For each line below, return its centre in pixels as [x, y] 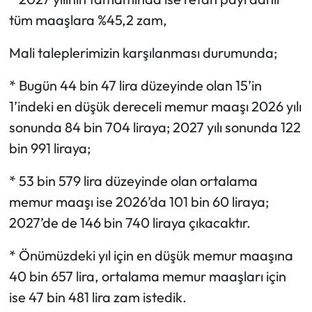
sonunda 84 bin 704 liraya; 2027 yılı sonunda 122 [155, 127]
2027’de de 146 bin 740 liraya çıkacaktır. [130, 222]
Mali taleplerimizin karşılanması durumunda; [143, 52]
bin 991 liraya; [49, 148]
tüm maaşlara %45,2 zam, [88, 19]
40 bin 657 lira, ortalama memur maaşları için [147, 276]
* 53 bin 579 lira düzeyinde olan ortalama [133, 180]
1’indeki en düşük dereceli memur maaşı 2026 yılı [155, 106]
